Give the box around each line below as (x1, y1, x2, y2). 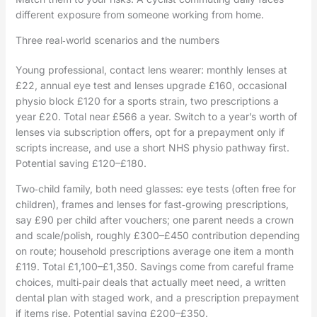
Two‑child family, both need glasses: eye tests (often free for (15, 182, 296, 195)
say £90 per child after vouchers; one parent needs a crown (15, 213, 294, 226)
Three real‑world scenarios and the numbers (15, 33, 219, 46)
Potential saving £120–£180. (15, 156, 146, 169)
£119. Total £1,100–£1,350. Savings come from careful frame (15, 260, 294, 272)
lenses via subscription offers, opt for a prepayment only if (15, 125, 284, 138)
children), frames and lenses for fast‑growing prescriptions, (15, 197, 289, 210)
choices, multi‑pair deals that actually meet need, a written (15, 275, 286, 288)
